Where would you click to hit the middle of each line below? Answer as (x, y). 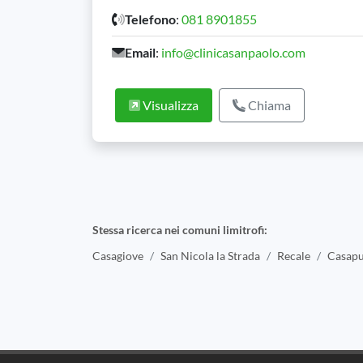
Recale (294, 255)
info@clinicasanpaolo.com (233, 52)
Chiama (268, 105)
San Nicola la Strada (210, 255)
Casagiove (118, 255)
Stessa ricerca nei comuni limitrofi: (180, 230)
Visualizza (169, 105)
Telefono (150, 19)
